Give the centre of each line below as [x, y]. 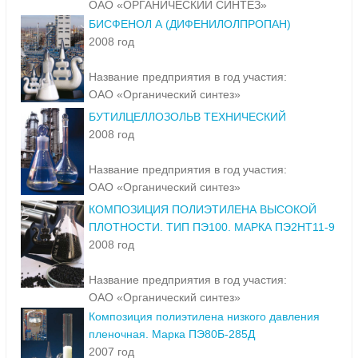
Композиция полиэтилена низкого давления [204, 317]
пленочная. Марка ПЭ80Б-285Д [172, 334]
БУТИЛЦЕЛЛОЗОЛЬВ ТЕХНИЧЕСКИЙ [187, 117]
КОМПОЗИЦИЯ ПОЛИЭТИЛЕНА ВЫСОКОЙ [203, 210]
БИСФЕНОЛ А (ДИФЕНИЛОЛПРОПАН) [190, 24]
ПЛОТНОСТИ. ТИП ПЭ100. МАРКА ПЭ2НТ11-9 [212, 227]
